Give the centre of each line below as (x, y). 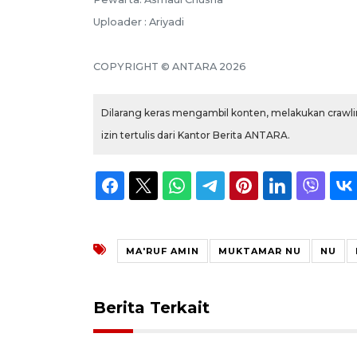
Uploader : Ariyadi (139, 22)
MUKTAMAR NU (260, 251)
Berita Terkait (151, 307)
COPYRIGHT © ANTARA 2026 (170, 66)
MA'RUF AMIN (163, 251)
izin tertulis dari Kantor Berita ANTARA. (196, 135)
